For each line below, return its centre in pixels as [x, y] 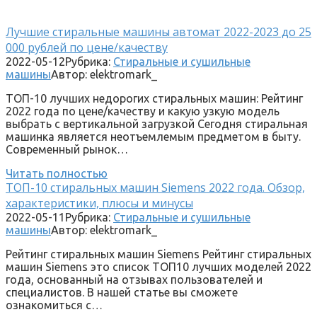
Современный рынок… [67, 149]
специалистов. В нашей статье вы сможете [122, 292]
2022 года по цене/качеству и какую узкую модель [143, 111]
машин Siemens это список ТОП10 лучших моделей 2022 [158, 266]
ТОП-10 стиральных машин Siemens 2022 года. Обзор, [155, 187]
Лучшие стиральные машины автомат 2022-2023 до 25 [158, 31]
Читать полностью [57, 173]
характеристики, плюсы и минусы [99, 203]
